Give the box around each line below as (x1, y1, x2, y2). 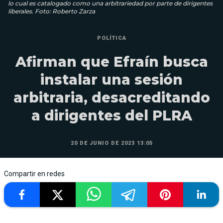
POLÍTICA (97, 34, 126, 41)
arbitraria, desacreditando (13, 89, 210, 106)
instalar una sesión (40, 71, 183, 88)
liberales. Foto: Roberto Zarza (8, 7, 95, 15)
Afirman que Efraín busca (15, 53, 208, 70)
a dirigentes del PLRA (31, 107, 192, 124)
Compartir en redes (4, 169, 65, 178)
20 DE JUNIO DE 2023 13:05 (70, 139, 153, 146)
